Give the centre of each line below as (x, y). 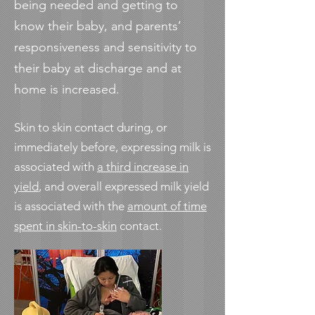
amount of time (167, 206)
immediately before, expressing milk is (112, 147)
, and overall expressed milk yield (124, 186)
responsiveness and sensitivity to (105, 47)
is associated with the (71, 206)
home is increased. (67, 89)
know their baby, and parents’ (98, 26)
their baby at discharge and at (98, 68)
